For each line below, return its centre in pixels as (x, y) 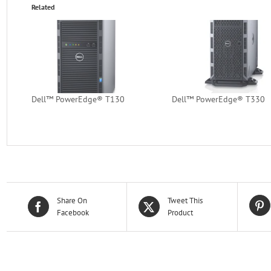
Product (180, 212)
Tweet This (185, 200)
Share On (72, 200)
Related (43, 7)
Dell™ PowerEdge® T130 (78, 99)
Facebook (73, 212)
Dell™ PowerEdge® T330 (218, 99)
